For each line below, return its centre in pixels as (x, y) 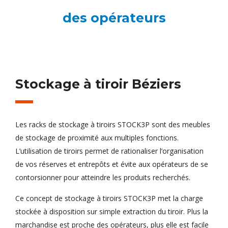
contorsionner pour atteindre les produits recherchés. (103, 178)
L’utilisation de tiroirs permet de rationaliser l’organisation (109, 151)
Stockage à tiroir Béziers (98, 84)
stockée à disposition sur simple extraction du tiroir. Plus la (112, 212)
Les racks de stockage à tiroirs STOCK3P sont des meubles (113, 125)
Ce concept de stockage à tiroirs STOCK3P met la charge (109, 198)
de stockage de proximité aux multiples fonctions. (97, 138)
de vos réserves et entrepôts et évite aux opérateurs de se (112, 164)
